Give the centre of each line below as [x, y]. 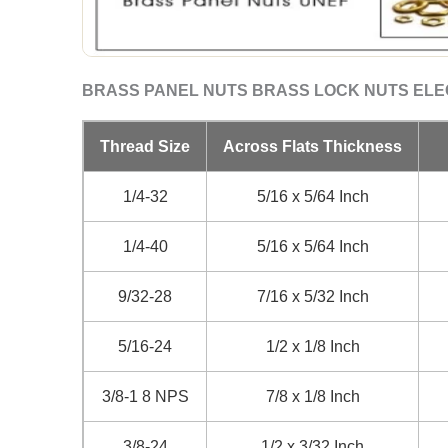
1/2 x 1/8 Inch [312, 346]
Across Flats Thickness [312, 146]
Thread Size [145, 146]
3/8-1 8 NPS [145, 396]
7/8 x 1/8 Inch [312, 396]
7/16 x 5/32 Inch [312, 296]
